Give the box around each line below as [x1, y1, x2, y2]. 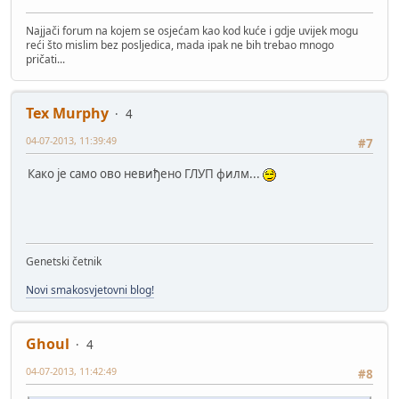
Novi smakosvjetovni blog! [26, 282, 154, 298]
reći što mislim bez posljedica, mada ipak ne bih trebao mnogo [26, 37, 334, 53]
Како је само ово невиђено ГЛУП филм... [28, 166, 263, 183]
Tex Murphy [26, 103, 109, 124]
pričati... [26, 52, 65, 68]
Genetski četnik [26, 254, 102, 270]
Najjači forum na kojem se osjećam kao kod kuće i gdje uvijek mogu [26, 23, 358, 39]
